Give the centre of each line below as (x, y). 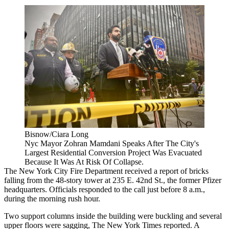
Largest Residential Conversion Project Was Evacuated (113, 152)
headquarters (25, 189)
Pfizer (212, 180)
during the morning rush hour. (53, 198)
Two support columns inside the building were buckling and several (113, 216)
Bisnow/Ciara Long (56, 134)
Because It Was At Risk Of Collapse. (84, 162)
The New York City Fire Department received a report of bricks (106, 171)
